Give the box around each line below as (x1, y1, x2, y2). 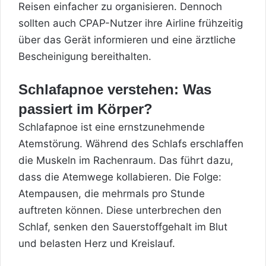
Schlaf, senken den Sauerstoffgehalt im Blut (18, 220, 227, 233)
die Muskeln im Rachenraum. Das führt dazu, (18, 154, 233, 166)
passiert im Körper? (18, 100, 153, 117)
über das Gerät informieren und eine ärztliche (18, 33, 236, 46)
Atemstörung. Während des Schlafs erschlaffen (18, 137, 243, 150)
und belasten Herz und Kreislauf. (18, 237, 175, 249)
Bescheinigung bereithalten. (18, 50, 151, 62)
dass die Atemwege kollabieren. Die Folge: (18, 170, 221, 183)
